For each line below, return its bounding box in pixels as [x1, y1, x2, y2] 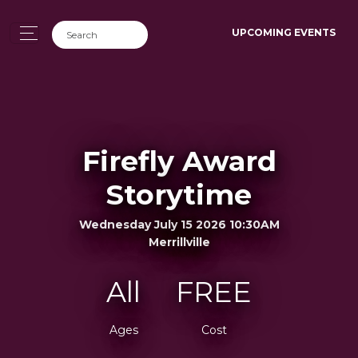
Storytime [106, 177, 252, 212]
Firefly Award [82, 143, 276, 178]
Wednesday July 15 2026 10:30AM [78, 217, 280, 232]
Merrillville [148, 234, 210, 249]
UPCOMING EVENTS [232, 26, 336, 38]
